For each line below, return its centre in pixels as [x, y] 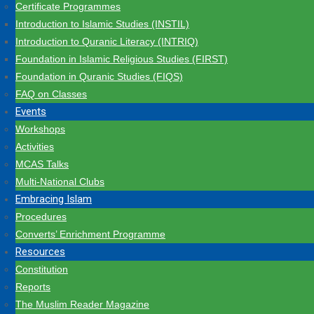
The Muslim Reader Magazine [82, 304]
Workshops [40, 129]
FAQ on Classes [51, 94]
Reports [33, 287]
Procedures [41, 217]
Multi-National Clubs [60, 182]
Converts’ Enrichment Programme [90, 234]
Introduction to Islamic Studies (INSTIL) [102, 24]
